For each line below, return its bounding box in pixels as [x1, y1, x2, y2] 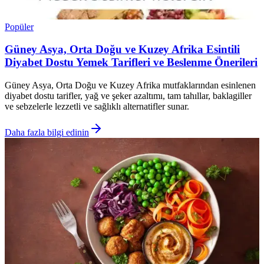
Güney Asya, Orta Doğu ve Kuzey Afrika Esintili [5, 43, 240, 56]
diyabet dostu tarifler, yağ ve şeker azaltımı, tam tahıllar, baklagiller [5, 91, 252, 101]
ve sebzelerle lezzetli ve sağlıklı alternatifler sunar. [5, 101, 189, 112]
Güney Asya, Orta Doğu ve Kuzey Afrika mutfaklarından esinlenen [5, 80, 256, 91]
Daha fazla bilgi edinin [5, 127, 89, 138]
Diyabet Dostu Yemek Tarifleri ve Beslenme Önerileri [5, 56, 258, 69]
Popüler [5, 21, 34, 32]
